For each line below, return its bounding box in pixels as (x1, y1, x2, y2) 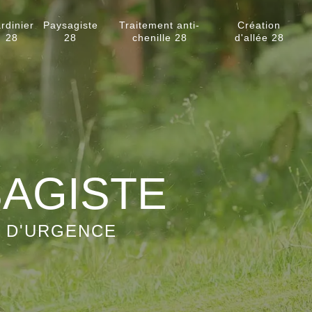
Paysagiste (42, 19, 98, 31)
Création (237, 19, 281, 31)
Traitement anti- (119, 19, 201, 31)
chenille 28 (132, 32, 187, 43)
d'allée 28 (234, 32, 284, 43)
